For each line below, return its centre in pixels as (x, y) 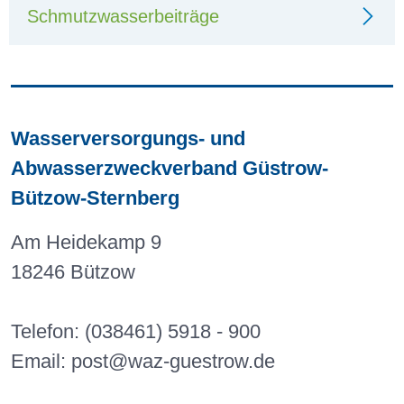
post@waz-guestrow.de (173, 362)
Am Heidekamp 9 (86, 243)
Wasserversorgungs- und (128, 139)
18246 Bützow (73, 272)
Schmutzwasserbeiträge (123, 17)
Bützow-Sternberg (95, 198)
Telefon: (48, 332)
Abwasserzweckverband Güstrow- (170, 169)
